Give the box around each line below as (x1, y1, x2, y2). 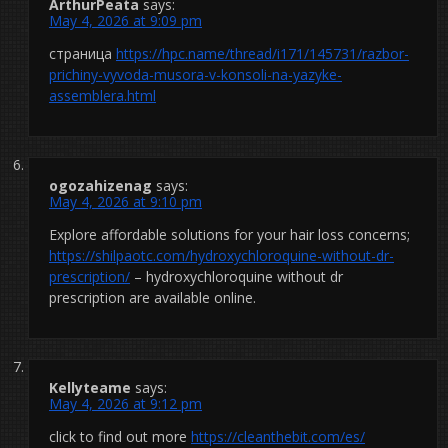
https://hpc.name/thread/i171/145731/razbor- (116, 43, 409, 63)
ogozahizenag (49, 175, 152, 195)
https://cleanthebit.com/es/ (191, 426, 365, 446)
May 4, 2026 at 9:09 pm (49, 10, 202, 30)
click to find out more (49, 426, 191, 446)
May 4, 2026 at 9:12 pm (49, 393, 202, 413)
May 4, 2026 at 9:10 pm (49, 191, 202, 211)
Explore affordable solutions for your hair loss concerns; (49, 224, 410, 244)
